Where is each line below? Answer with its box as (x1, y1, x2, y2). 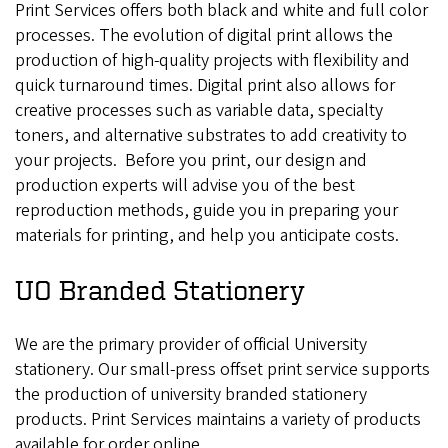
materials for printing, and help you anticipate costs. (15, 223, 399, 249)
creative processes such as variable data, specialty (15, 98, 383, 124)
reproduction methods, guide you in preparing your (15, 198, 398, 224)
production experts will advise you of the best (15, 173, 355, 199)
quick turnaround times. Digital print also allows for (15, 73, 395, 99)
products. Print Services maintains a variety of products (15, 407, 421, 433)
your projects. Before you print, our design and (15, 148, 367, 174)
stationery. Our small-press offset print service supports (15, 357, 430, 383)
